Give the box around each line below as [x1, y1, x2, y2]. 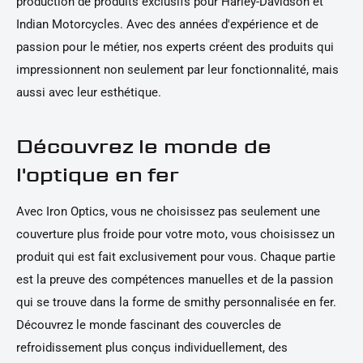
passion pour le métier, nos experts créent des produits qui [16, 40, 334, 54]
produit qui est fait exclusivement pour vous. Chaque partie [16, 250, 335, 265]
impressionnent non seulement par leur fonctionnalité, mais [16, 62, 339, 77]
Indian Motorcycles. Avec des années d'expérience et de [16, 17, 318, 32]
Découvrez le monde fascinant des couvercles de [16, 318, 281, 333]
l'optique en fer [16, 161, 179, 188]
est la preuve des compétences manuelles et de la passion [16, 272, 333, 288]
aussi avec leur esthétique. [16, 85, 161, 100]
